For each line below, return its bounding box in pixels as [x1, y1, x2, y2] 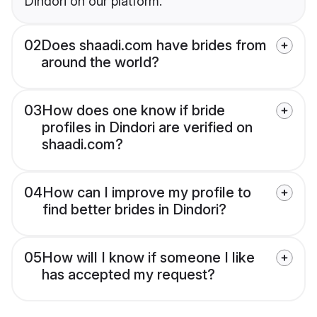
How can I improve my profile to [42, 184, 251, 202]
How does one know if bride [42, 102, 225, 120]
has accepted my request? [42, 266, 215, 284]
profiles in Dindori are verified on [42, 119, 253, 137]
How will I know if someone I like [42, 249, 255, 267]
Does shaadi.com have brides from [41, 37, 267, 54]
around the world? [41, 54, 159, 71]
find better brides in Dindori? [42, 201, 226, 219]
